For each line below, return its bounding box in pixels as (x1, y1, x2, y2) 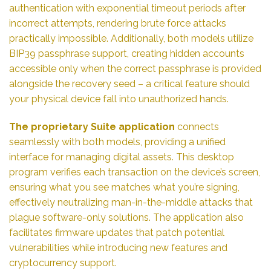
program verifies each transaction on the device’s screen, (9, 166, 260, 178)
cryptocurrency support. (9, 256, 117, 269)
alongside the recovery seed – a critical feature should (9, 77, 250, 90)
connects (175, 120, 219, 132)
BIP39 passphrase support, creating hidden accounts (9, 47, 244, 59)
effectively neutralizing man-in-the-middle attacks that (9, 196, 253, 208)
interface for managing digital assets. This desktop (9, 151, 234, 163)
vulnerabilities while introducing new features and (9, 241, 227, 253)
